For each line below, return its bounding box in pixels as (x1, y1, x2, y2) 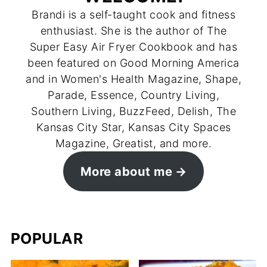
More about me (80, 163, 173, 179)
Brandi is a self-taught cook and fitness (32, 8, 235, 21)
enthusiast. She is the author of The (40, 24, 227, 38)
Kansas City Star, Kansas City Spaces (36, 121, 231, 134)
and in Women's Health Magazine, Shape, (26, 73, 241, 86)
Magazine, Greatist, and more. (55, 137, 212, 150)
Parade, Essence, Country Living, (48, 89, 219, 102)
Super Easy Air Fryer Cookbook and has (29, 41, 238, 54)
